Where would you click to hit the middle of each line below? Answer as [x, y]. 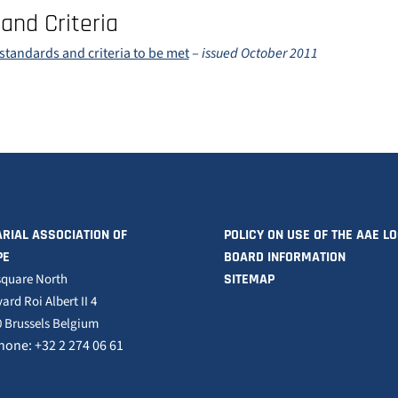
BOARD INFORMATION [285, 257]
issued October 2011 [259, 53]
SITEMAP [249, 279]
